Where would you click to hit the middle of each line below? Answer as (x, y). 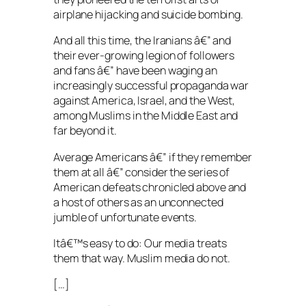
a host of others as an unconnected (138, 202)
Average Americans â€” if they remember (153, 157)
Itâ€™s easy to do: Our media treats (140, 243)
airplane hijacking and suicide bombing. (149, 15)
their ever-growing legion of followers (144, 56)
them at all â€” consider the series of (142, 172)
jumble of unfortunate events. (125, 217)
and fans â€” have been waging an (135, 71)
